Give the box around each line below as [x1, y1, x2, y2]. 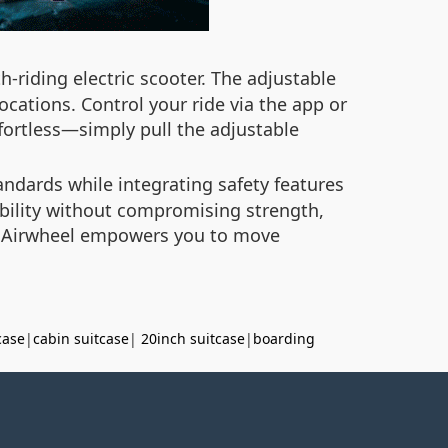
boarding [253, 329, 315, 348]
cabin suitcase [33, 329, 129, 348]
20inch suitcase [141, 329, 245, 348]
